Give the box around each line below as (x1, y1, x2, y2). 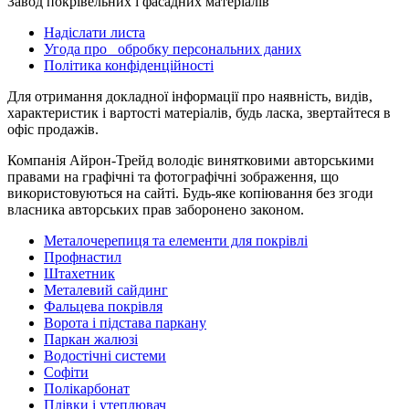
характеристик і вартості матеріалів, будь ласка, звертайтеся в (7, 104, 391, 121)
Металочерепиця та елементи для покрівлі (44, 232, 308, 248)
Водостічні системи (44, 347, 166, 363)
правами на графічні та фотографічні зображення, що (7, 168, 339, 184)
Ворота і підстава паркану (44, 314, 206, 330)
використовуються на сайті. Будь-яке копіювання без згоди (7, 184, 373, 201)
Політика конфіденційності (44, 57, 214, 73)
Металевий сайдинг (44, 281, 168, 298)
